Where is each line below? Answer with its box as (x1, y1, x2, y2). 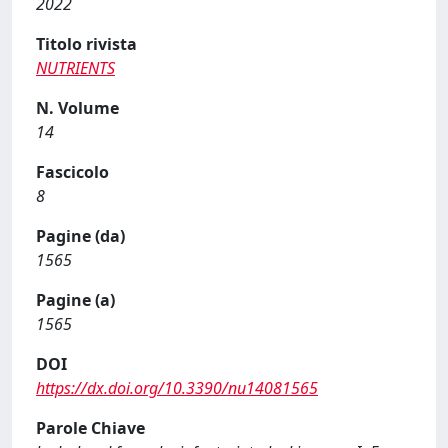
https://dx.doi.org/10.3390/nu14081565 (36, 377, 318, 399)
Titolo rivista (36, 33, 137, 55)
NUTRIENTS (36, 57, 115, 79)
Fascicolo (36, 161, 109, 183)
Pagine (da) (36, 225, 125, 247)
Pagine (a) (36, 289, 115, 311)
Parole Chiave (36, 417, 145, 439)
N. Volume (36, 97, 119, 119)
